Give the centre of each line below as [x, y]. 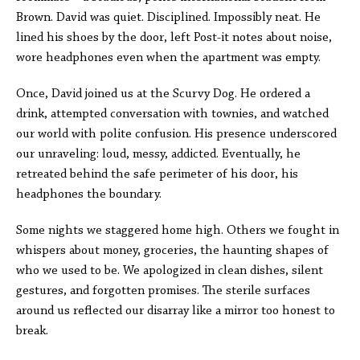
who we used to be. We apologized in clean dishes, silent [170, 271]
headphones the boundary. [89, 194]
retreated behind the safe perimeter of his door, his [157, 174]
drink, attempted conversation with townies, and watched [172, 114]
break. [32, 331]
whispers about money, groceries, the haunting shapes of [172, 251]
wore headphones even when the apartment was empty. [168, 58]
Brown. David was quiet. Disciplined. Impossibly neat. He [168, 18]
